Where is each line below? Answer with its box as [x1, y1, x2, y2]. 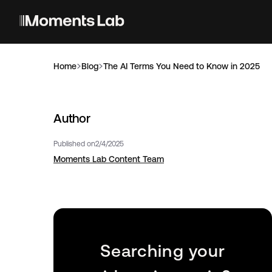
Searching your [100, 240, 226, 260]
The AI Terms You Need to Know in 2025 [103, 61, 260, 71]
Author [53, 111, 90, 125]
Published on [53, 140, 95, 148]
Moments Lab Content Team [53, 154, 164, 164]
